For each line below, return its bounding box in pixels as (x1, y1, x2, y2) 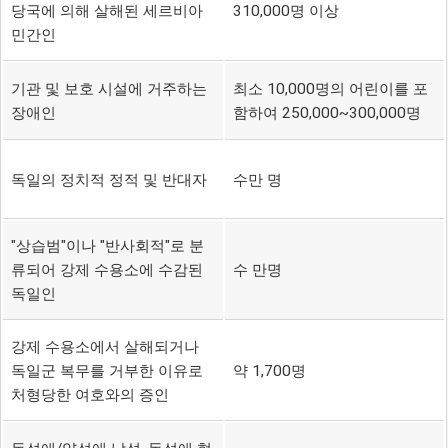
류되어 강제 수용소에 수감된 (10, 260, 203, 279)
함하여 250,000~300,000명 (232, 103, 421, 122)
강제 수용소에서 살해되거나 (10, 337, 199, 356)
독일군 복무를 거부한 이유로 (10, 361, 203, 380)
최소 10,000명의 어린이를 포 (232, 79, 428, 98)
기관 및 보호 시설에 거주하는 (10, 79, 207, 98)
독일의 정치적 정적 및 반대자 (10, 170, 207, 189)
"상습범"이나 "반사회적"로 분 (10, 236, 204, 255)
